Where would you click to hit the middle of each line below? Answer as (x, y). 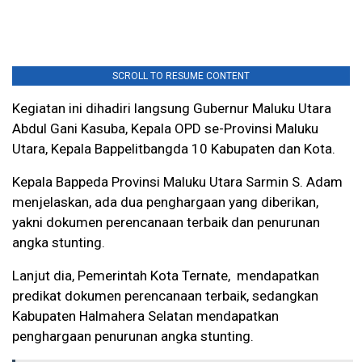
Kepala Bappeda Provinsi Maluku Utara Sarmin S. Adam (177, 182)
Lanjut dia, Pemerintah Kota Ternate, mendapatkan (166, 276)
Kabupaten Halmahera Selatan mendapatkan (145, 316)
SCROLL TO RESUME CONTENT (181, 76)
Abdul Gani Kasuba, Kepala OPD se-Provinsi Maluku (165, 129)
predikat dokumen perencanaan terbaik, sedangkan (165, 296)
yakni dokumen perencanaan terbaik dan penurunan (166, 223)
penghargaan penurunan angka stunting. (133, 337)
